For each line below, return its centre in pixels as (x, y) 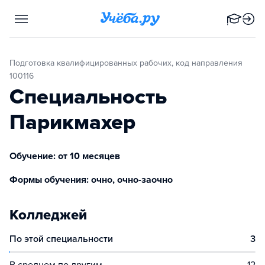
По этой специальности (61, 239)
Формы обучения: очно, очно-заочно (91, 180)
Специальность (88, 97)
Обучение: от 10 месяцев (65, 156)
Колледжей (48, 215)
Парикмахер (72, 122)
